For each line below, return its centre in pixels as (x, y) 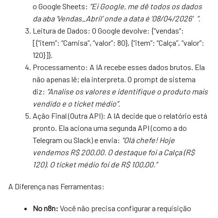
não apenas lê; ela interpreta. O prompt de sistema (114, 79)
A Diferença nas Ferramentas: (57, 186)
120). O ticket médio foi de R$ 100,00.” (95, 164)
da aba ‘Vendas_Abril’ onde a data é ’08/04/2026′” (116, 18)
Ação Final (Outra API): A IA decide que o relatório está (120, 115)
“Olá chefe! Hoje (148, 140)
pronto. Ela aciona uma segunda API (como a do (110, 127)
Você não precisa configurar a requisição (125, 208)
